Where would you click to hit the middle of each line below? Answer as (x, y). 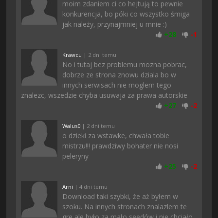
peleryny (76, 156)
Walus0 (72, 126)
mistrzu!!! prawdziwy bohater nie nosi (120, 145)
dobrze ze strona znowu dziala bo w (119, 74)
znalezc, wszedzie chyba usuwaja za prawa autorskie (104, 95)
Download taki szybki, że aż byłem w (120, 196)
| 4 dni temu (91, 186)
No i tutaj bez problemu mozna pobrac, (125, 64)
